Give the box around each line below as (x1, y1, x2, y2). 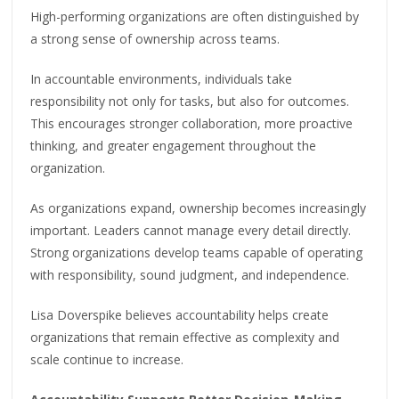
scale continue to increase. (30, 351, 184, 369)
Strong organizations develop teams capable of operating (30, 244, 363, 262)
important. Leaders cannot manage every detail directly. (30, 222, 352, 240)
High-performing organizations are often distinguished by (30, 8, 360, 26)
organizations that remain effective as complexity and (30, 329, 340, 346)
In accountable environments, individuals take (30, 70, 293, 88)
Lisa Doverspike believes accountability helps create (30, 306, 330, 324)
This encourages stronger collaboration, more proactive (30, 115, 354, 133)
